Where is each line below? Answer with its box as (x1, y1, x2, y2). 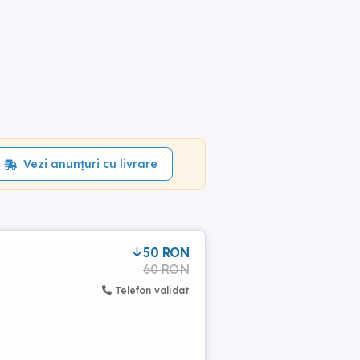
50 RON (143, 244, 189, 260)
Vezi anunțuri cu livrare (22, 157, 157, 171)
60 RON (143, 261, 189, 277)
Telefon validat (115, 284, 189, 297)
